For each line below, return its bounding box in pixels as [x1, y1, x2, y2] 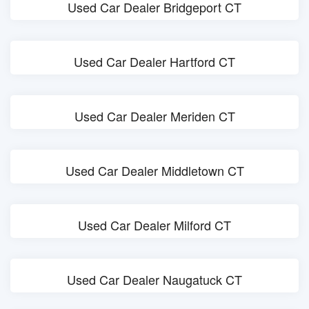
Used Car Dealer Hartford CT [74, 52, 235, 70]
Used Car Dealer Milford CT [78, 216, 231, 234]
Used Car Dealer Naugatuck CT [67, 270, 242, 288]
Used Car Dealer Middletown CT [65, 161, 244, 179]
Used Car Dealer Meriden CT [74, 107, 235, 125]
